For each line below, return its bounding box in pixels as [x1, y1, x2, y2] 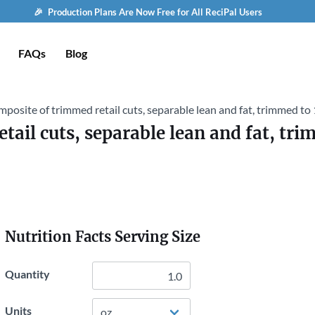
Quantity [5, 267, 50, 281]
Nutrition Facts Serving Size [5, 228, 200, 245]
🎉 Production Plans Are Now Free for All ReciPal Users [33, 6, 262, 18]
